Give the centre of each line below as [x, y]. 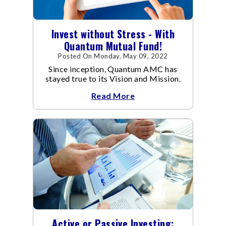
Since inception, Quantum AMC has [113, 69]
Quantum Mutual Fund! [113, 46]
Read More [113, 96]
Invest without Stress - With [113, 34]
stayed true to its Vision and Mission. [113, 79]
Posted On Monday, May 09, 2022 [113, 56]
